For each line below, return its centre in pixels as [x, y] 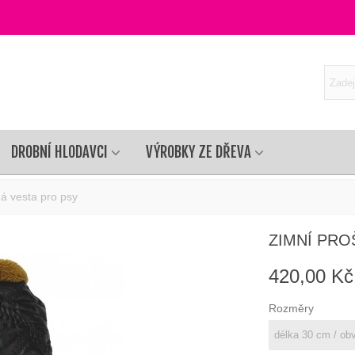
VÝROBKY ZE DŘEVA [198, 152]
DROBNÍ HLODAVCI [59, 152]
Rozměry [291, 308]
